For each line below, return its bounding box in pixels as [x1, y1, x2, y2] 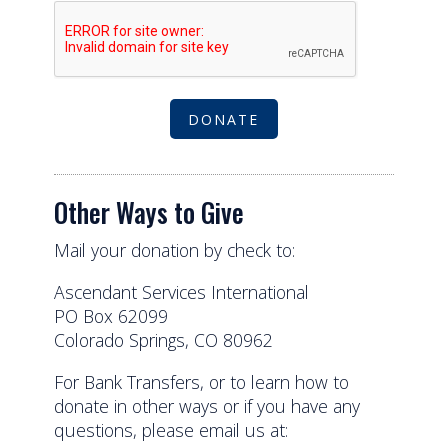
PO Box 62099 [54, 304, 169, 329]
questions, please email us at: [54, 417, 289, 442]
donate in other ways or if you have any [54, 393, 361, 418]
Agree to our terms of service [54, 4, 283, 29]
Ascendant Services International [54, 280, 310, 305]
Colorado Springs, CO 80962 [54, 328, 274, 353]
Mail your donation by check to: [54, 238, 296, 263]
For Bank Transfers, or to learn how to [54, 369, 350, 394]
